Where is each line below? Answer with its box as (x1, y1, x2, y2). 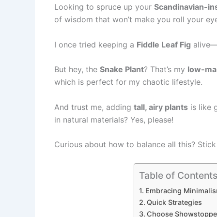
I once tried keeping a (54, 39, 137, 49)
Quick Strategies (146, 198, 202, 206)
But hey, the (54, 64, 100, 75)
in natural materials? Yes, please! (54, 114, 173, 124)
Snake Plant (100, 64, 144, 75)
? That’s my (144, 64, 187, 75)
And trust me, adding (54, 102, 134, 112)
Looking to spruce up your (54, 2, 154, 12)
